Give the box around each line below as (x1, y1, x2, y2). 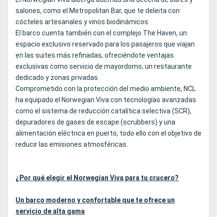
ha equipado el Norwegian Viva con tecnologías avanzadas (15, 96, 196, 104)
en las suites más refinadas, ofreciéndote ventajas (15, 51, 174, 60)
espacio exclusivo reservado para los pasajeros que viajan (15, 40, 195, 48)
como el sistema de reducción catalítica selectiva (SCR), (15, 107, 191, 115)
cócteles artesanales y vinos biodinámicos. (15, 18, 150, 26)
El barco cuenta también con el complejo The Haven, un (15, 29, 187, 37)
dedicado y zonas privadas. (15, 74, 99, 82)
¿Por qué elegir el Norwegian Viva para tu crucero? (15, 174, 179, 182)
